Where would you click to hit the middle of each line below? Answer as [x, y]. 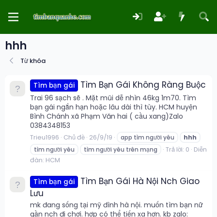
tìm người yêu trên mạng [121, 150]
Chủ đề [74, 138]
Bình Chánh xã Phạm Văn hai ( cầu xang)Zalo [107, 116]
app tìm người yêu [147, 138]
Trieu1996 [45, 138]
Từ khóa [33, 61]
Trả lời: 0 [178, 150]
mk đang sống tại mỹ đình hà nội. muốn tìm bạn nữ [116, 205]
